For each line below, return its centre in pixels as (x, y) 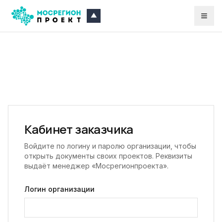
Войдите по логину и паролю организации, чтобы (110, 146)
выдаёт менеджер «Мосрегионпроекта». (96, 166)
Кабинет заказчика (79, 129)
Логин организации (59, 189)
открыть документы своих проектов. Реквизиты (108, 156)
